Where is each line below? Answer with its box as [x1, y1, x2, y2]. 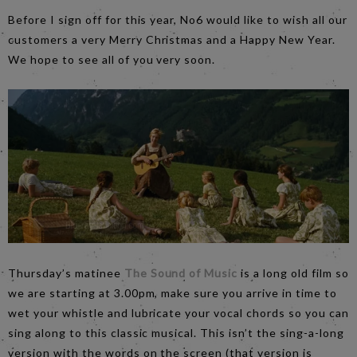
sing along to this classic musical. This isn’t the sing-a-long [8, 326, 344, 340]
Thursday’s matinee [8, 266, 124, 280]
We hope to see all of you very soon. [8, 52, 216, 66]
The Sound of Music [124, 266, 238, 280]
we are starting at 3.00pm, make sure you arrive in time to [8, 286, 337, 300]
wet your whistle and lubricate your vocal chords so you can [8, 306, 349, 320]
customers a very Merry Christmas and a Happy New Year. [8, 32, 335, 46]
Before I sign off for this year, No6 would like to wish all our [8, 12, 347, 26]
